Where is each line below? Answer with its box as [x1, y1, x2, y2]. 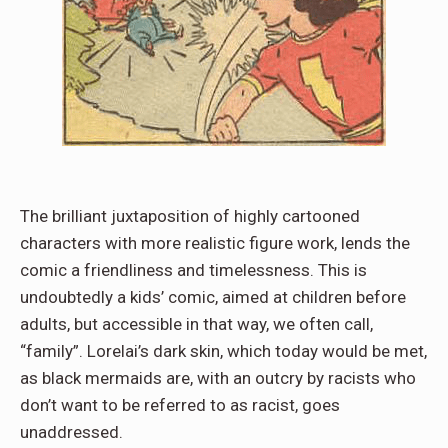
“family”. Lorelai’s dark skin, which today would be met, [20, 340, 427, 361]
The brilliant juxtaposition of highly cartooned [20, 205, 360, 226]
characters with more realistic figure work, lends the [20, 232, 410, 253]
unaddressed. [20, 421, 123, 442]
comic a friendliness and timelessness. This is [20, 259, 367, 280]
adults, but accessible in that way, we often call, [20, 313, 373, 334]
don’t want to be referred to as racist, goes [20, 394, 340, 415]
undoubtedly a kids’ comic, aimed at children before [20, 286, 406, 307]
